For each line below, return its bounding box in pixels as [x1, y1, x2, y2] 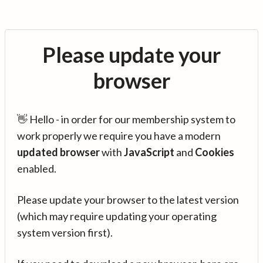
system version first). [17, 226, 113, 239]
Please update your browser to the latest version [17, 193, 239, 206]
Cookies [195, 146, 234, 159]
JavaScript [124, 146, 174, 159]
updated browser [17, 146, 100, 159]
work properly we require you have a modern [17, 129, 221, 142]
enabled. [17, 162, 56, 175]
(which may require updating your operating [17, 210, 217, 222]
